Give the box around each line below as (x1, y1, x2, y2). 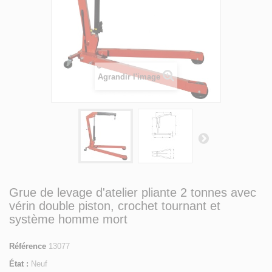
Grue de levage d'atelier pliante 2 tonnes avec (9, 185, 256, 199)
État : (9, 259, 29, 268)
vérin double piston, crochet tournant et (9, 199, 220, 212)
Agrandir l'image (98, 72, 160, 81)
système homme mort (9, 212, 127, 226)
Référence (9, 241, 46, 251)
